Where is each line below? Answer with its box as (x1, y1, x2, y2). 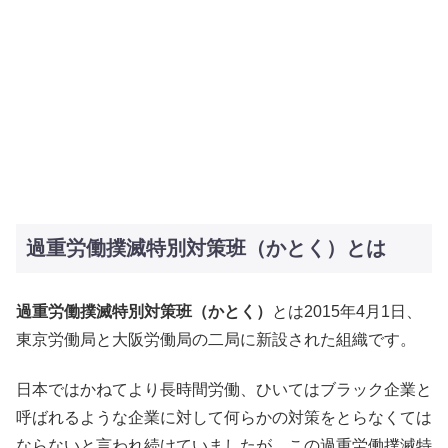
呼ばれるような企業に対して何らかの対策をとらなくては (16, 409, 432, 427)
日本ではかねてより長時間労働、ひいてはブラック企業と (16, 381, 432, 399)
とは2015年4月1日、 (272, 302, 422, 320)
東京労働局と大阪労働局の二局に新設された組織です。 (16, 330, 416, 348)
